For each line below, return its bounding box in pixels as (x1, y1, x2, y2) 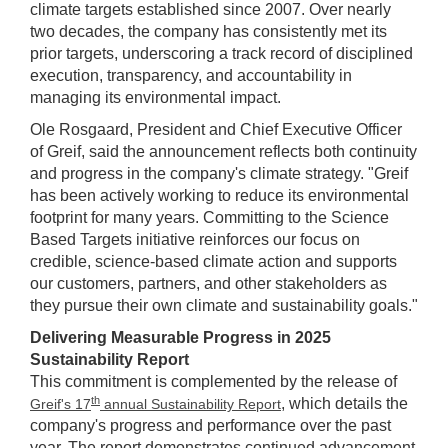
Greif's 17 (30, 396, 91, 413)
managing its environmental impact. (30, 89, 281, 107)
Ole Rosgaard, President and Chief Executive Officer (30, 121, 402, 139)
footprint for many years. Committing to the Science (30, 209, 389, 227)
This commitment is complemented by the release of (30, 373, 397, 391)
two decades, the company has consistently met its (30, 23, 387, 41)
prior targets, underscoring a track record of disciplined (30, 45, 413, 63)
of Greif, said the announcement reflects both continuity (30, 143, 417, 161)
